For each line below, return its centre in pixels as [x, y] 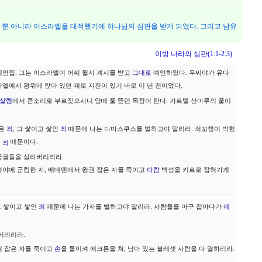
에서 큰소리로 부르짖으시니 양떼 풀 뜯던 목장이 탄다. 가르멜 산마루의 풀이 [122, 101]
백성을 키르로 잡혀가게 [194, 170]
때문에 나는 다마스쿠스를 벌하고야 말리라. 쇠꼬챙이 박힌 [151, 129]
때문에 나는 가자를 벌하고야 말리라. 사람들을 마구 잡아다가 [134, 207]
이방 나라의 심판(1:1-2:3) [195, 54]
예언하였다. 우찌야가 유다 [190, 73]
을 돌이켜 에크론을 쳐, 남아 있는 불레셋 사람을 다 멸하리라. [148, 249]
